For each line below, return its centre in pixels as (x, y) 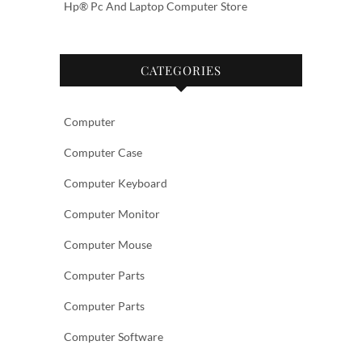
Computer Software (114, 337)
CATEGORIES (181, 70)
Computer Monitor (112, 214)
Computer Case (103, 152)
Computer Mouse (108, 244)
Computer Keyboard (116, 183)
